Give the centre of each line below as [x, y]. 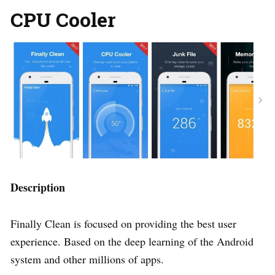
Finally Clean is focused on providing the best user [123, 223]
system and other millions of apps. [87, 259]
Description [38, 187]
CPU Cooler [63, 19]
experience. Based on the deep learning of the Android [132, 241]
